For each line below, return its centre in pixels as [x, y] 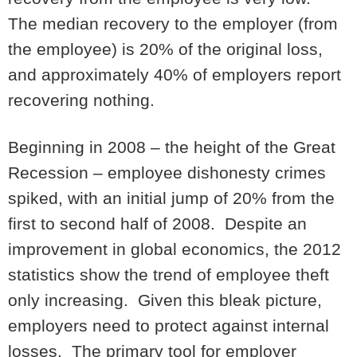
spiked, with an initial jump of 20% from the [171, 198]
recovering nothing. [81, 100]
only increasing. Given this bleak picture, [165, 300]
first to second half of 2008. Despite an [157, 223]
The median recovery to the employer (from [173, 24]
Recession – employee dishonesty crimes [167, 172]
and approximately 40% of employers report [175, 75]
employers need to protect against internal [169, 325]
